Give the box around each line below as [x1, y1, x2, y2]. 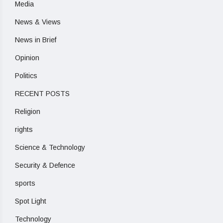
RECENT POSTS [15, 90, 70, 98]
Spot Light [15, 197, 46, 206]
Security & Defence [15, 161, 75, 170]
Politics [15, 72, 37, 80]
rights [15, 125, 33, 134]
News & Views [15, 18, 61, 26]
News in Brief [15, 36, 56, 44]
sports [15, 179, 35, 188]
